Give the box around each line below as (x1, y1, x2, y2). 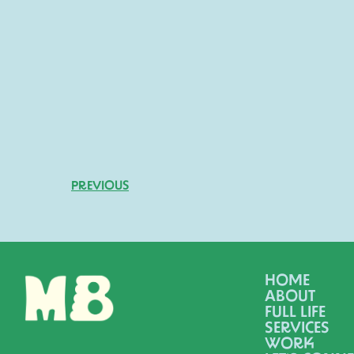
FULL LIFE (265, 305, 326, 322)
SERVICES (265, 321, 330, 337)
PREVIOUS (71, 180, 129, 194)
